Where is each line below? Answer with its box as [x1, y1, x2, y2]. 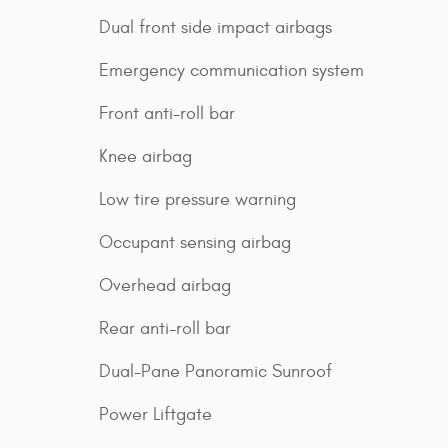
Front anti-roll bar [99, 102, 235, 124]
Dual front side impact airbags [99, 16, 332, 38]
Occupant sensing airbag [99, 231, 291, 253]
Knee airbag [99, 145, 192, 167]
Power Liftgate [99, 403, 212, 425]
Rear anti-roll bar [99, 317, 231, 339]
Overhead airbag [99, 274, 231, 296]
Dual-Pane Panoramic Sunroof [99, 360, 332, 382]
